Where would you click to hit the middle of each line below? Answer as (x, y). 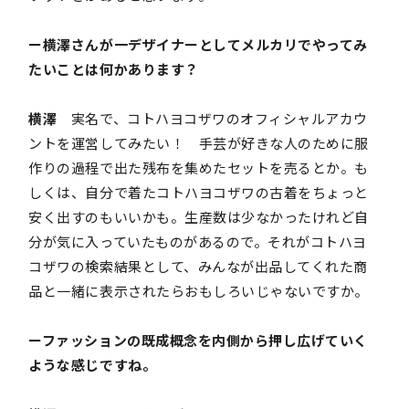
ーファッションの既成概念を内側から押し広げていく (198, 341)
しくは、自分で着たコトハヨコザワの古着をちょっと (199, 193)
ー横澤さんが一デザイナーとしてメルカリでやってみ (198, 45)
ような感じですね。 (93, 365)
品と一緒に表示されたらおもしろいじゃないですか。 (199, 291)
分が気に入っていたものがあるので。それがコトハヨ (198, 242)
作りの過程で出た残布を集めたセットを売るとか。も (199, 168)
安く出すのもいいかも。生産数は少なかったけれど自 (199, 217)
